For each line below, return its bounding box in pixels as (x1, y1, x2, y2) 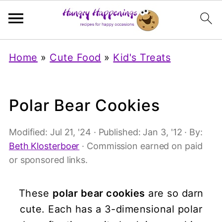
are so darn (145, 187, 204, 199)
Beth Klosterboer (8, 141, 80, 151)
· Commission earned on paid (79, 141, 203, 151)
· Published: (91, 127, 143, 137)
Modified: (8, 127, 50, 137)
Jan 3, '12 (143, 127, 182, 137)
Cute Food (50, 52, 101, 63)
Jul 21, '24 (50, 127, 91, 137)
